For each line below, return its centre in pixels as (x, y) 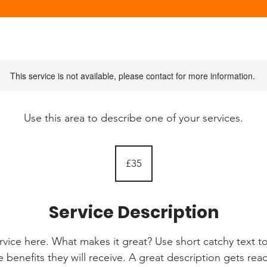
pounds (126, 163)
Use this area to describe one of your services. (133, 118)
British (124, 156)
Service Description (133, 212)
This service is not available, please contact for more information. (132, 76)
